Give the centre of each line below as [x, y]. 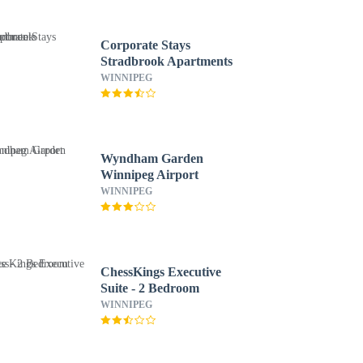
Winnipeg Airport [149, 175]
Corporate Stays [145, 45]
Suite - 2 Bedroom [149, 288]
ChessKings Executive [160, 272]
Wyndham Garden [152, 158]
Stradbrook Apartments [166, 61]
